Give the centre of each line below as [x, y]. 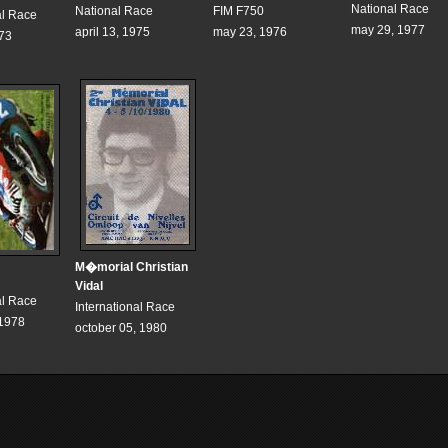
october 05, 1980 [121, 328]
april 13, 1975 [112, 32]
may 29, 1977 [388, 30]
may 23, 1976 [250, 32]
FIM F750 [238, 11]
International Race [125, 307]
